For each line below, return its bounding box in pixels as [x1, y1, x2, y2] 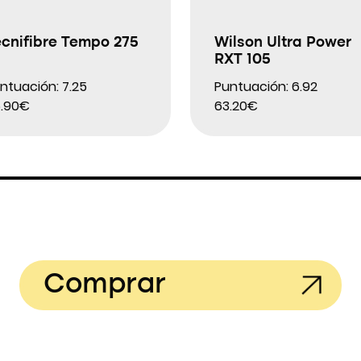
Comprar [44, 271, 166, 299]
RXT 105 [214, 52, 271, 67]
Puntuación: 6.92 [214, 77, 317, 96]
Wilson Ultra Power [214, 35, 351, 50]
